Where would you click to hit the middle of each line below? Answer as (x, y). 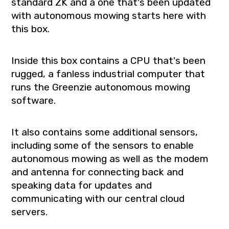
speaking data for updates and (82, 185)
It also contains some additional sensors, (105, 132)
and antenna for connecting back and (98, 172)
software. (34, 100)
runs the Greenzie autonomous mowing (101, 87)
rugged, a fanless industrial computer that (108, 74)
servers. (30, 212)
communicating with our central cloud (98, 198)
